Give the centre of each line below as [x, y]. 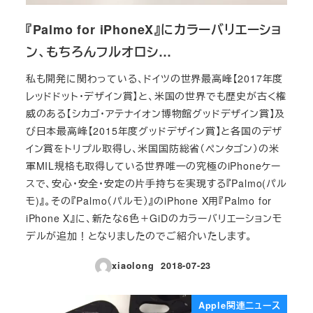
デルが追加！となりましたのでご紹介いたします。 [139, 235]
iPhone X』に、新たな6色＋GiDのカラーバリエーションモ [154, 218]
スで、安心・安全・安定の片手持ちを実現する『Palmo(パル [156, 183]
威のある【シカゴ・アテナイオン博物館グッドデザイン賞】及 [155, 113]
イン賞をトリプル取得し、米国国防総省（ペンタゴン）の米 [152, 148]
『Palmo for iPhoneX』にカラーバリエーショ [154, 30]
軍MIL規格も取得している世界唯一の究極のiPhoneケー [153, 165]
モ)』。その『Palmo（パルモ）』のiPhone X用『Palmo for [149, 200]
